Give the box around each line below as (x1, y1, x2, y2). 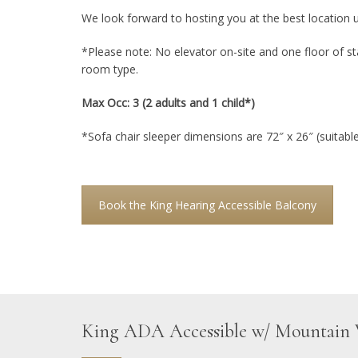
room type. (82, 61, 138, 77)
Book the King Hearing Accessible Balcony (98, 197, 316, 213)
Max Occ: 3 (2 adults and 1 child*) (82, 94, 258, 110)
